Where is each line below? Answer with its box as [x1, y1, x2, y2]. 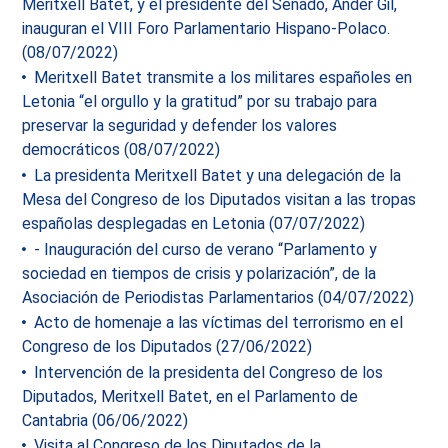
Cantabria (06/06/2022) [22, 410, 189, 430]
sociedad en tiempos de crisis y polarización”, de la [22, 263, 377, 283]
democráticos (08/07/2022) [22, 140, 221, 160]
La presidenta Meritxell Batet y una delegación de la [30, 166, 402, 186]
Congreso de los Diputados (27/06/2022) [22, 337, 313, 357]
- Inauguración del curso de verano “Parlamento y [30, 239, 378, 259]
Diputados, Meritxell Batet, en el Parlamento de [22, 386, 359, 406]
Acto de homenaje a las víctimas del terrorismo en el [30, 313, 404, 333]
